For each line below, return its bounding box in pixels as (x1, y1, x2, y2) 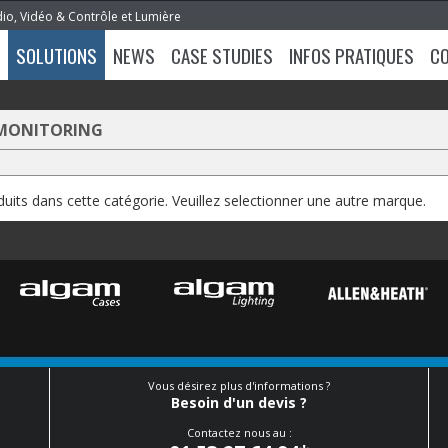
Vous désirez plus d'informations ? (148, 378, 330, 393)
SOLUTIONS (16, 41, 97, 69)
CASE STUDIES (171, 41, 273, 69)
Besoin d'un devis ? (171, 393, 307, 412)
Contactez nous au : (186, 425, 292, 440)
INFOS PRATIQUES (289, 41, 414, 69)
